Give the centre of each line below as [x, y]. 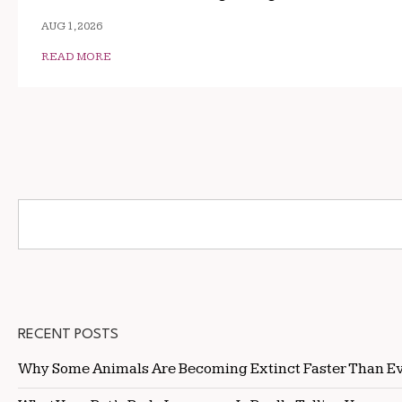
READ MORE [76, 57]
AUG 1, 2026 [71, 26]
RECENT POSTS [68, 335]
